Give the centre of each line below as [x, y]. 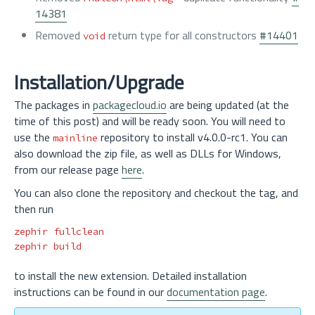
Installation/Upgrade [99, 82]
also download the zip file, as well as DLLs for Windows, [148, 153]
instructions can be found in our [90, 292]
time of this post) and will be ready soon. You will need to [150, 121]
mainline [75, 138]
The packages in [53, 105]
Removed [59, 35]
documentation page [216, 292]
